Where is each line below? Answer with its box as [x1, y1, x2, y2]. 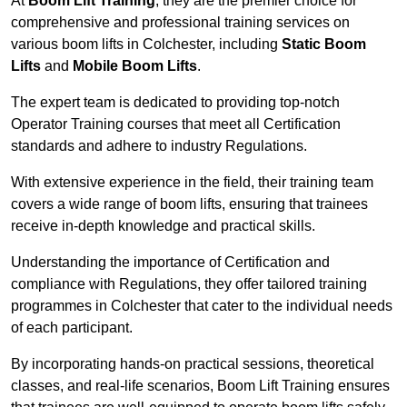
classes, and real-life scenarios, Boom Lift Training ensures [11, 378, 390, 394]
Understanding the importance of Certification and [11, 254, 330, 271]
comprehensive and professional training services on [11, 15, 350, 31]
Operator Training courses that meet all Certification [11, 116, 341, 133]
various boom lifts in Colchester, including [11, 36, 282, 53]
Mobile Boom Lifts [73, 58, 197, 74]
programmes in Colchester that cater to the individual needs [11, 298, 392, 314]
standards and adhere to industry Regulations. [11, 138, 307, 154]
